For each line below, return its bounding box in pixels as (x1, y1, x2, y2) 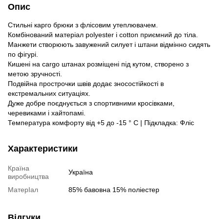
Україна (68, 168, 93, 176)
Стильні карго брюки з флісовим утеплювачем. (8, 21, 158, 29)
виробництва (8, 172, 49, 180)
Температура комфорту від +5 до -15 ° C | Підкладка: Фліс (8, 118, 194, 127)
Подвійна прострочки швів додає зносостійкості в (8, 79, 164, 88)
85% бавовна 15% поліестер (68, 185, 159, 194)
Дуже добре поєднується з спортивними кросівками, (8, 99, 175, 107)
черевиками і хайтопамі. (8, 109, 86, 117)
